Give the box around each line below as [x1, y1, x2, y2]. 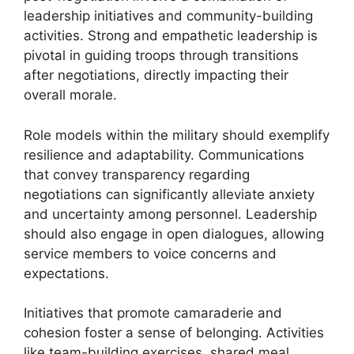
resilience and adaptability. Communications [24, 146, 304, 163]
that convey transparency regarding [24, 166, 250, 183]
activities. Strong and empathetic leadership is [24, 28, 318, 43]
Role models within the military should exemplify [24, 126, 330, 143]
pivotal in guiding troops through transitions [24, 47, 299, 63]
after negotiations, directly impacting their [24, 67, 288, 83]
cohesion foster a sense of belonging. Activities [24, 325, 324, 341]
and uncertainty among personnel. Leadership [24, 205, 317, 222]
